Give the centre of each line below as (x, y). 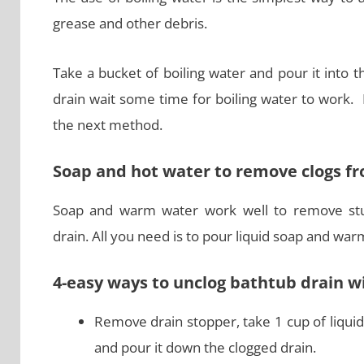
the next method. (107, 125)
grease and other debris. (130, 24)
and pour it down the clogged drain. (205, 348)
